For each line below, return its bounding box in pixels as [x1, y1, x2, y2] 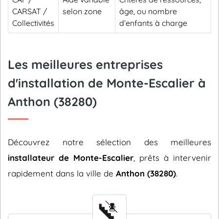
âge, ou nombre [119, 6, 177, 16]
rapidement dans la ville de [8, 168, 116, 178]
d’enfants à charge [119, 18, 187, 28]
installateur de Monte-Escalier [8, 153, 133, 163]
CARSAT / [12, 6, 47, 16]
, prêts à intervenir [133, 153, 211, 163]
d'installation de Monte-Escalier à [8, 75, 206, 90]
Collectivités [12, 18, 54, 28]
